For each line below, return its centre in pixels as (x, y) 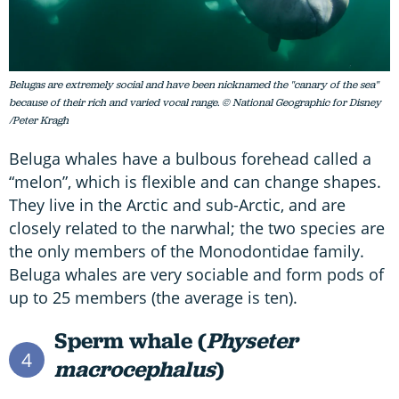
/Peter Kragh (39, 121)
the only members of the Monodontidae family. (187, 252)
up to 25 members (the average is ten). (153, 298)
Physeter (252, 341)
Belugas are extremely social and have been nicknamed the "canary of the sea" (194, 85)
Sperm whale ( (130, 341)
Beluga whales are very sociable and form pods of (196, 275)
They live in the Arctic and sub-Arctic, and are (177, 205)
